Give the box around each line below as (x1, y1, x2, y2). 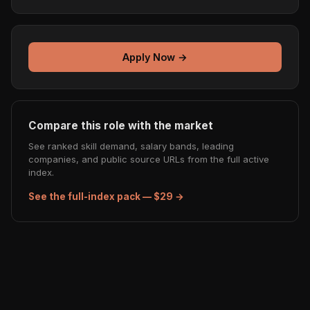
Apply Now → (122, 51, 188, 63)
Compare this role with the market (28, 119, 213, 133)
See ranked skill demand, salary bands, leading (28, 140, 234, 152)
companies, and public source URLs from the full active (28, 154, 269, 165)
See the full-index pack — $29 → (28, 190, 184, 202)
